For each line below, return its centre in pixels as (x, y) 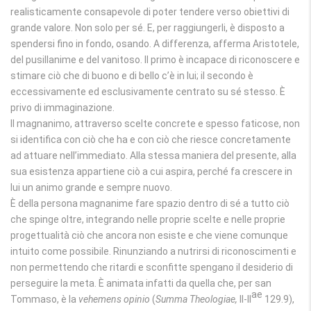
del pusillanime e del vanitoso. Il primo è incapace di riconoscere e (155, 60)
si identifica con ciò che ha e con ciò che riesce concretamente (151, 140)
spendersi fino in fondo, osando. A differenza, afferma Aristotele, (155, 44)
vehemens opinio (114, 299)
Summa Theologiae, (197, 299)
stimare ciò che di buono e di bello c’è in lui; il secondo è (132, 76)
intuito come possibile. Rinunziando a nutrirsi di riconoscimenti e (153, 251)
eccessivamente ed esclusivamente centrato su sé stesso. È (148, 92)
